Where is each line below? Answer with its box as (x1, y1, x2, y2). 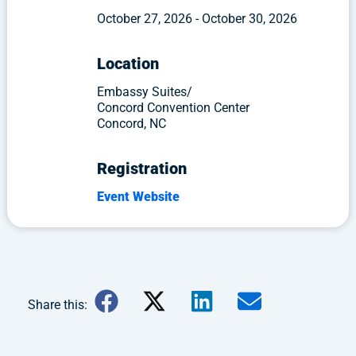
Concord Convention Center (96, 99, 250, 115)
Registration (96, 158, 187, 178)
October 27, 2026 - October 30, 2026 (96, 10, 297, 26)
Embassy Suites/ (96, 83, 192, 99)
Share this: (27, 296, 87, 312)
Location (96, 53, 159, 73)
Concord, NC (96, 115, 166, 131)
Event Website (96, 188, 180, 204)
